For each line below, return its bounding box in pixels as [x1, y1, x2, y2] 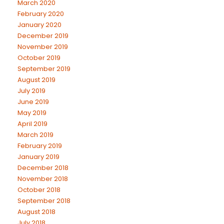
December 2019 [17, 30, 68, 40]
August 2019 [17, 74, 55, 84]
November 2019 [17, 41, 68, 51]
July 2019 [17, 85, 45, 95]
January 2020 [17, 19, 61, 29]
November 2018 [17, 173, 68, 183]
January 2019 [17, 151, 59, 161]
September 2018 [17, 195, 70, 205]
